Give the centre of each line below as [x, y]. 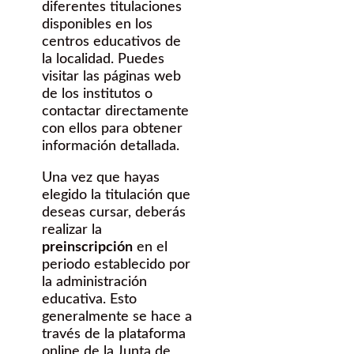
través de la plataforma [114, 335]
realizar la [72, 230]
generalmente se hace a [117, 317]
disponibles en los [97, 25]
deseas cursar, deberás [114, 213]
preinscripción [87, 248]
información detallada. [111, 147]
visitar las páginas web [111, 77]
